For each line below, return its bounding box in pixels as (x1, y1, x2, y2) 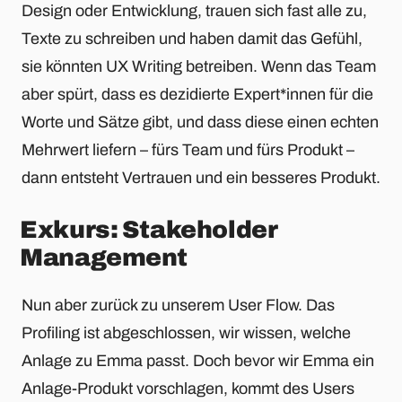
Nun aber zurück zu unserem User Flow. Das (22, 295, 335, 314)
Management (20, 244, 188, 272)
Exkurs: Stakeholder (20, 216, 277, 244)
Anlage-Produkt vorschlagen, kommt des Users (22, 379, 354, 398)
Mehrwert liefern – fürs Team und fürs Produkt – (22, 141, 354, 160)
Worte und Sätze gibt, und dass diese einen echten (22, 113, 379, 132)
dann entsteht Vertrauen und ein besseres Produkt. (22, 169, 380, 188)
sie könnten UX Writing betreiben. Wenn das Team (22, 57, 376, 76)
